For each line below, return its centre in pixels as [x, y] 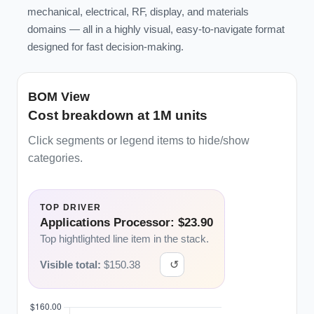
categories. [55, 158]
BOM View [59, 97]
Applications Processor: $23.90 [127, 223]
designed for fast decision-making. [105, 47]
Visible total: [70, 264]
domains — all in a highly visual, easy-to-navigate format [156, 29]
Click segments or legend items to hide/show [139, 141]
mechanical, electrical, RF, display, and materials [138, 12]
